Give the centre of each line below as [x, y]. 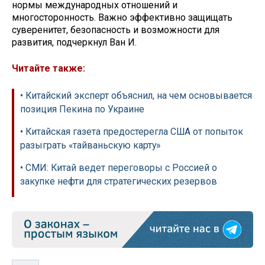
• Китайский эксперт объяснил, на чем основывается [136, 96]
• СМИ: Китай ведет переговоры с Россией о [119, 168]
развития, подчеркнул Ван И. [74, 42]
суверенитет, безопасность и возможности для [116, 30]
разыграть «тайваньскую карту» [90, 146]
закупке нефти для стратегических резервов [119, 182]
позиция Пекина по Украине [82, 109]
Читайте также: [49, 69]
